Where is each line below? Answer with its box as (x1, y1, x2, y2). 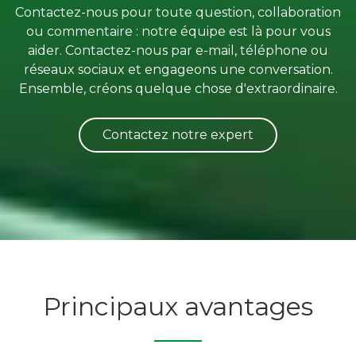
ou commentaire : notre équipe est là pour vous (25, 24, 331, 39)
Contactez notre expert (103, 127, 253, 142)
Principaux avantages (43, 290, 313, 322)
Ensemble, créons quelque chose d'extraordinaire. (18, 81, 338, 96)
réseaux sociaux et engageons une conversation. (23, 62, 333, 77)
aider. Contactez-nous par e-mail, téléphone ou (28, 43, 328, 58)
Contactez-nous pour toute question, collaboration (15, 5, 341, 20)
